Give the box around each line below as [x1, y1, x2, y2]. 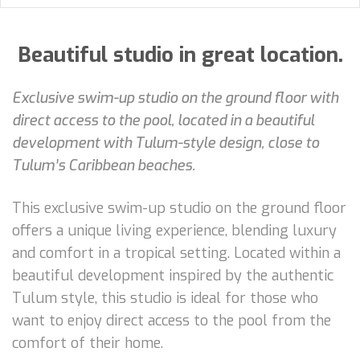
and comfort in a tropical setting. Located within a [12, 243, 341, 263]
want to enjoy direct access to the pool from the [12, 310, 331, 330]
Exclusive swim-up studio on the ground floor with [12, 88, 338, 108]
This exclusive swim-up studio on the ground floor [12, 198, 346, 218]
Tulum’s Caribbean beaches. [12, 155, 195, 175]
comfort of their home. [12, 333, 163, 353]
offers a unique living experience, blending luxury [12, 220, 337, 240]
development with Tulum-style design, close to [12, 133, 319, 153]
